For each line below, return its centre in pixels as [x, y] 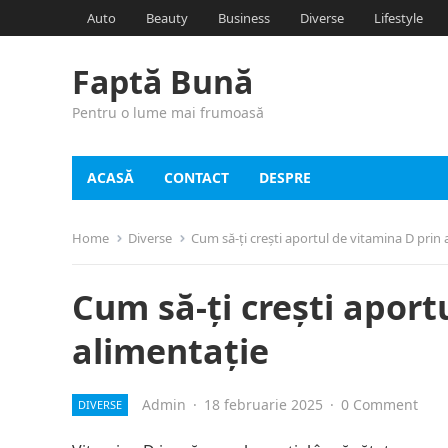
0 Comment [379, 404]
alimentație [170, 351]
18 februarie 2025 [263, 404]
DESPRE [285, 177]
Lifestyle [398, 18]
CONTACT [196, 177]
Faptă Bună [162, 81]
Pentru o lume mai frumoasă [168, 112]
